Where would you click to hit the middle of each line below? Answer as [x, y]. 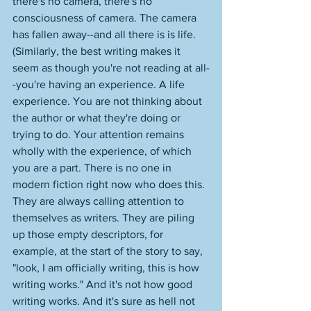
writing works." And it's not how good [104, 284]
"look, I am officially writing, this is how [107, 268]
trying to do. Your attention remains [100, 134]
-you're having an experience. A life [100, 84]
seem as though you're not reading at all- [111, 68]
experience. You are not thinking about [109, 101]
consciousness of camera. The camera [106, 18]
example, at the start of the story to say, [109, 251]
